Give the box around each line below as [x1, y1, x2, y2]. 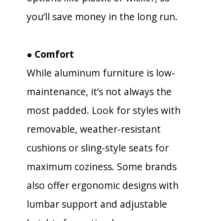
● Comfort [27, 47, 74, 61]
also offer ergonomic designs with [27, 179, 179, 192]
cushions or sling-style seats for [27, 141, 169, 154]
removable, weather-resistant [27, 122, 161, 136]
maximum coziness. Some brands [27, 160, 177, 173]
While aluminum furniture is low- [27, 66, 175, 79]
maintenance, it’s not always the [27, 85, 172, 98]
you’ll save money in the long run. [27, 10, 178, 23]
